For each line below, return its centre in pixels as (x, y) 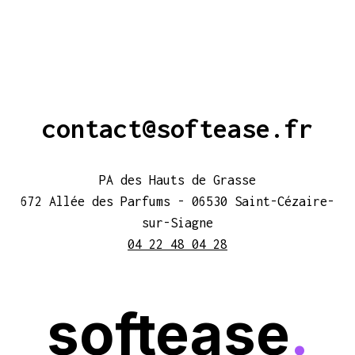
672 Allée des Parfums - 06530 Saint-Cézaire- (177, 201)
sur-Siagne (177, 223)
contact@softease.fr (177, 128)
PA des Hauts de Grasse (177, 180)
